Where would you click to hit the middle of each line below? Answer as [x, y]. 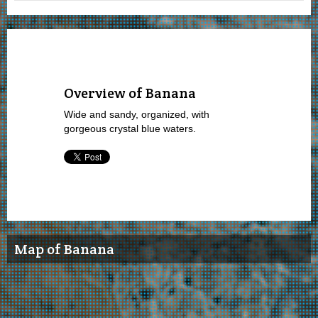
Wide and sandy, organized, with [137, 114]
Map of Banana [64, 249]
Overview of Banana [130, 93]
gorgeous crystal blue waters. [130, 128]
